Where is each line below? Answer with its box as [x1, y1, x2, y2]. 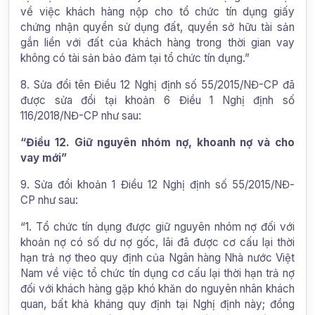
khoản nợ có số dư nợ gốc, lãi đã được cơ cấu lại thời [20, 235, 295, 249]
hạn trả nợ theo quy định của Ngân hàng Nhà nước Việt [20, 250, 295, 264]
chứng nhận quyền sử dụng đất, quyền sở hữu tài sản [20, 20, 295, 34]
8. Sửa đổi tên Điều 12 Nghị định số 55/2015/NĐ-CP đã [20, 77, 295, 91]
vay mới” [20, 150, 67, 165]
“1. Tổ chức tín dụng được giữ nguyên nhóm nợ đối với [20, 219, 295, 233]
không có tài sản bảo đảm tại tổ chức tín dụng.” [20, 51, 250, 65]
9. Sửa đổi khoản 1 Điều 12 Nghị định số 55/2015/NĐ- [20, 177, 295, 191]
